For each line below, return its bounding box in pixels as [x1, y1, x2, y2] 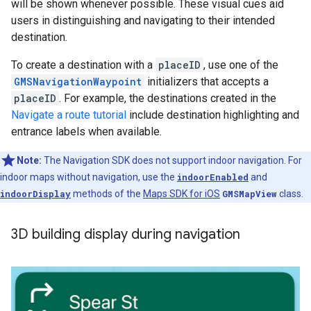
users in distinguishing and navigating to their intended [11, 14, 275, 28]
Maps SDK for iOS [143, 188, 220, 200]
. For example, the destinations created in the [59, 92, 276, 106]
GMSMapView [222, 188, 277, 200]
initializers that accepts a [144, 75, 269, 89]
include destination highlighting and [126, 108, 299, 122]
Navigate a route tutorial [11, 108, 126, 122]
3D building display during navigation [11, 226, 240, 244]
